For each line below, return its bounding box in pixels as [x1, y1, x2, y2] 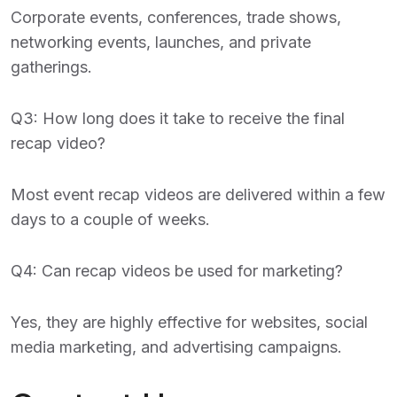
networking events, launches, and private [11, 33, 311, 51]
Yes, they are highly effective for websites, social [11, 313, 368, 331]
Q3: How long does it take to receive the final [11, 109, 345, 128]
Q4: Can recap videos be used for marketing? [11, 261, 343, 280]
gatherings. [11, 58, 92, 76]
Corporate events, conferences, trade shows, [11, 8, 341, 27]
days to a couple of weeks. [11, 210, 210, 229]
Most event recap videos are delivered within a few [11, 185, 385, 204]
